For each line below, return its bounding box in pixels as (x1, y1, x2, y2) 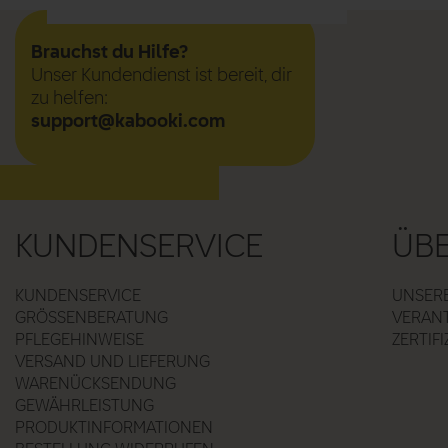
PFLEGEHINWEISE (15, 332, 144, 349)
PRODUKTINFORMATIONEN (15, 420, 213, 437)
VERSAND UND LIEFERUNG (15, 354, 210, 371)
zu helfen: (31, 89, 108, 108)
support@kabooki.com (31, 112, 225, 131)
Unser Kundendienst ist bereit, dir (31, 66, 292, 85)
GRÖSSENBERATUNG (15, 310, 168, 327)
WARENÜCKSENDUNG (15, 376, 176, 393)
